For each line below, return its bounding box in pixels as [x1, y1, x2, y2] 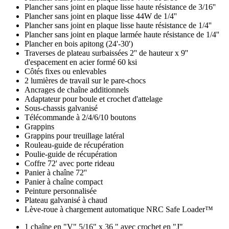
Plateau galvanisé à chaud [25, 195, 107, 204]
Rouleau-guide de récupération [25, 140, 124, 149]
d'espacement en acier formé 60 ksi [25, 57, 137, 66]
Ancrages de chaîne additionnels [25, 85, 129, 94]
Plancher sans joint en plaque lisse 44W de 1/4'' [25, 11, 177, 20]
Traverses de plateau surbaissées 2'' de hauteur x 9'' [25, 48, 188, 57]
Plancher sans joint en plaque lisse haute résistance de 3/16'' [25, 2, 216, 11]
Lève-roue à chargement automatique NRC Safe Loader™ [25, 204, 213, 214]
